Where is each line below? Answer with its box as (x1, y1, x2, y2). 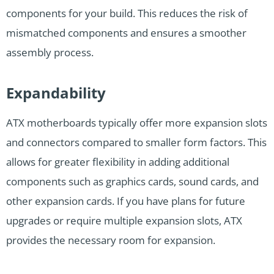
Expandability (6, 83, 106, 103)
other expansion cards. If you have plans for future (6, 194, 245, 209)
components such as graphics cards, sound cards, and (6, 174, 259, 189)
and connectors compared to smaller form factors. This (6, 135, 267, 150)
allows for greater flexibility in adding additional (6, 155, 229, 169)
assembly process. (6, 45, 94, 60)
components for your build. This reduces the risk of (6, 6, 248, 21)
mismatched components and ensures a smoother (6, 26, 246, 40)
